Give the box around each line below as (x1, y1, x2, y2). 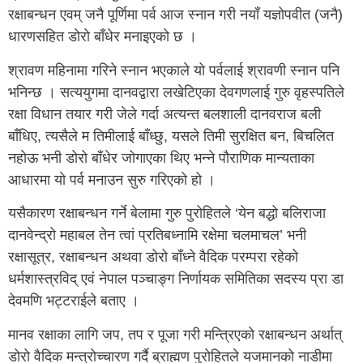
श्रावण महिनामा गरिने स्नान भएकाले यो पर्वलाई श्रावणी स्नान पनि (8, 62, 340, 79)
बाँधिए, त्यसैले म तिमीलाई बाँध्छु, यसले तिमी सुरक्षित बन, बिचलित (8, 127, 334, 144)
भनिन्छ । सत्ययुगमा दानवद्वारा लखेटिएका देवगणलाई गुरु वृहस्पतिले (8, 83, 344, 100)
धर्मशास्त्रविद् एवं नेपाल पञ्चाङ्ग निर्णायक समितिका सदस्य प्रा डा (8, 271, 344, 288)
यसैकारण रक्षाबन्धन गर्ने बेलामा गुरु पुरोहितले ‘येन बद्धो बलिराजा (8, 205, 326, 222)
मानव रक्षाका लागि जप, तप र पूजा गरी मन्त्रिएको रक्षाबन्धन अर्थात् (8, 326, 342, 343)
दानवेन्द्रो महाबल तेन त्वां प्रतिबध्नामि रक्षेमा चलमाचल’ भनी (8, 227, 306, 244)
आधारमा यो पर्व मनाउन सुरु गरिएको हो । (8, 171, 216, 188)
